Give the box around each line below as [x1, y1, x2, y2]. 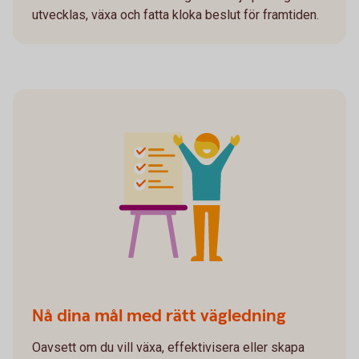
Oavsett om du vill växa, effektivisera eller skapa [32, 339, 305, 355]
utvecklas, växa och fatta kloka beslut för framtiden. [32, 6, 319, 22]
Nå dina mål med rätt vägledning [32, 304, 286, 328]
